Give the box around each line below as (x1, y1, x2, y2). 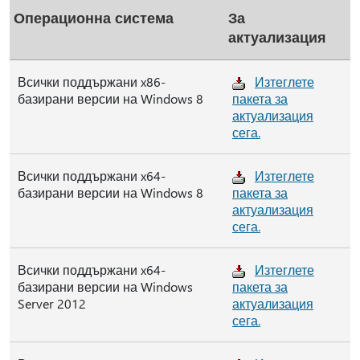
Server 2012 (18, 295, 86, 312)
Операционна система (14, 8, 174, 27)
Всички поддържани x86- (18, 73, 166, 90)
